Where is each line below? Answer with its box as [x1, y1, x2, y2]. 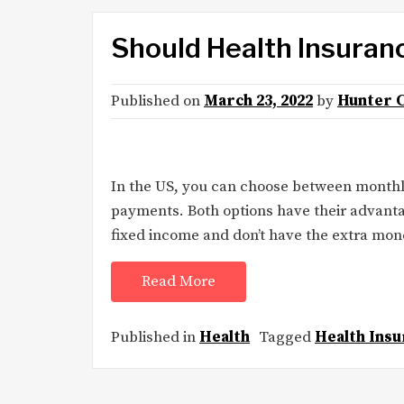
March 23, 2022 [204, 91, 313, 111]
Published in [111, 326, 199, 347]
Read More [142, 271, 216, 291]
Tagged [259, 326, 315, 347]
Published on [111, 91, 204, 111]
